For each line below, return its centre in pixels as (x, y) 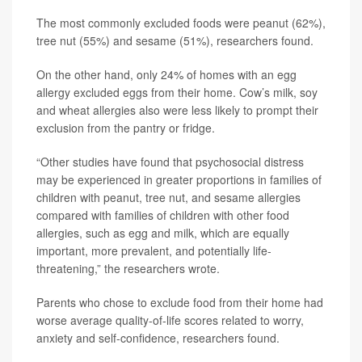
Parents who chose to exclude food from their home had (180, 302)
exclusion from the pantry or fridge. (126, 127)
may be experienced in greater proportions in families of (179, 179)
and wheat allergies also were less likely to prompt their (177, 109)
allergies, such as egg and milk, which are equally (163, 232)
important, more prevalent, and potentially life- (154, 250)
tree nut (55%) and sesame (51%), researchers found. (175, 40)
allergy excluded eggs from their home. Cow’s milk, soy (177, 92)
